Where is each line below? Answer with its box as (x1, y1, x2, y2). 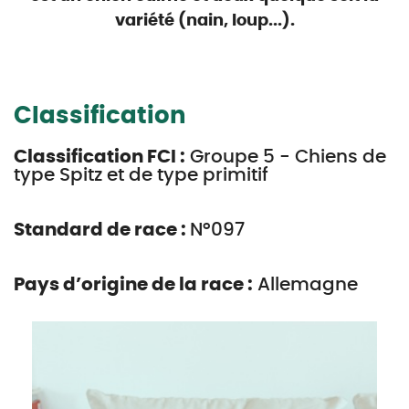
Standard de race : (14, 221, 190, 239)
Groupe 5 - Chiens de (185, 148, 386, 166)
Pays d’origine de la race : (14, 276, 253, 294)
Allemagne (253, 276, 358, 294)
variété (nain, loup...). (114, 13, 295, 29)
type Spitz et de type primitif (14, 166, 268, 184)
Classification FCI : (14, 148, 185, 166)
